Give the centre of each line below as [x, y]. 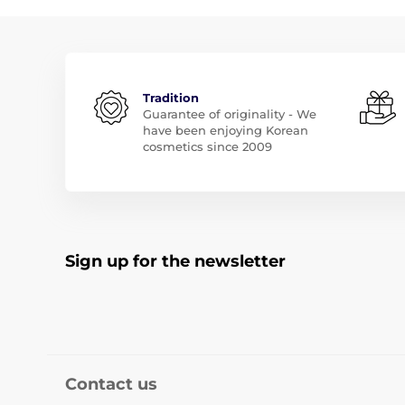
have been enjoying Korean [226, 130]
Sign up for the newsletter [175, 261]
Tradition [171, 97]
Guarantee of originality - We [230, 113]
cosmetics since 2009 [207, 146]
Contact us [111, 384]
